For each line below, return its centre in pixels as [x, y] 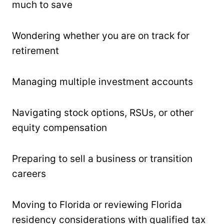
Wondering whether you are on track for [101, 35]
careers [29, 173]
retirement [35, 50]
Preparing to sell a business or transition [102, 158]
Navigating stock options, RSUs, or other [103, 112]
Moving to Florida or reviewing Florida [97, 204]
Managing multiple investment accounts [102, 81]
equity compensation [59, 127]
